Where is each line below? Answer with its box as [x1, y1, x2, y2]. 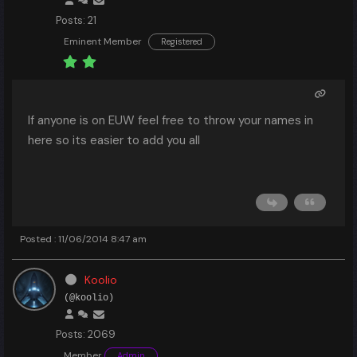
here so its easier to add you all [28, 132, 200, 148]
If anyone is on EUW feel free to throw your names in [28, 112, 313, 128]
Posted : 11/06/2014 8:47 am [20, 233, 147, 245]
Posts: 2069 [56, 328, 116, 341]
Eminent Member [64, 35, 142, 48]
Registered [161, 36, 202, 47]
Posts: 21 [56, 14, 96, 27]
